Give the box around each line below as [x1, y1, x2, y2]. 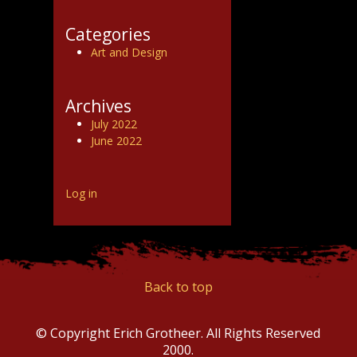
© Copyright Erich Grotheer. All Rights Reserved [36, 324, 321, 343]
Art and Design [91, 45, 168, 61]
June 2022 [91, 133, 143, 149]
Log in [65, 186, 98, 202]
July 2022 [91, 116, 138, 132]
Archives [65, 95, 132, 118]
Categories [65, 23, 151, 46]
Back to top [143, 278, 213, 296]
